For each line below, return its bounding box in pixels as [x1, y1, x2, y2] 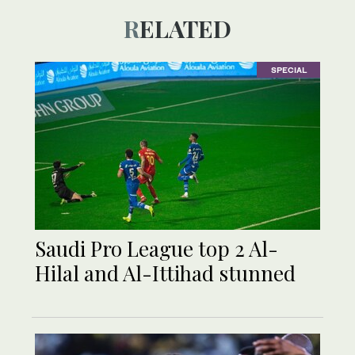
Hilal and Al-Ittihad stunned [35, 258, 296, 287]
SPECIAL [270, 65, 307, 75]
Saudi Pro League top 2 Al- [35, 234, 278, 262]
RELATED [139, 12, 231, 44]
